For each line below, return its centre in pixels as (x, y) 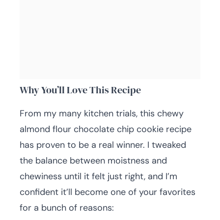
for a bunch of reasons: (67, 208)
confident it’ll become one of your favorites (108, 192)
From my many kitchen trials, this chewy (102, 113)
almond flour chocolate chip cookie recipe (106, 129)
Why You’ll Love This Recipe (80, 90)
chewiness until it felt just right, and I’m (98, 176)
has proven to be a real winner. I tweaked (103, 145)
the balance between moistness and (93, 161)
